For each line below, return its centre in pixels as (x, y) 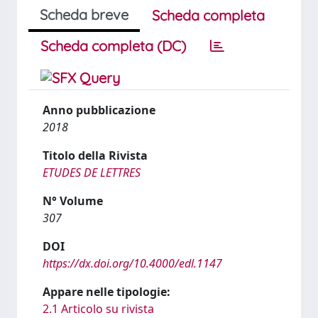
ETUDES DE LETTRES (92, 172)
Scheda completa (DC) (113, 46)
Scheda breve (84, 15)
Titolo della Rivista (95, 155)
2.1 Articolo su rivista (98, 309)
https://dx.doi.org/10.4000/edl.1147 (132, 263)
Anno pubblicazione (99, 110)
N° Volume (73, 201)
